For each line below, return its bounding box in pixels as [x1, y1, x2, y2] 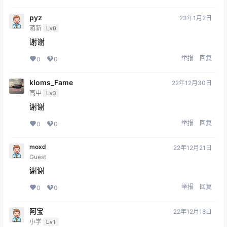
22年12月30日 [172, 79, 212, 87]
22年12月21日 [173, 144, 212, 152]
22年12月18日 [173, 208, 212, 216]
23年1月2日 [179, 14, 212, 22]
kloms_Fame [29, 78, 73, 87]
